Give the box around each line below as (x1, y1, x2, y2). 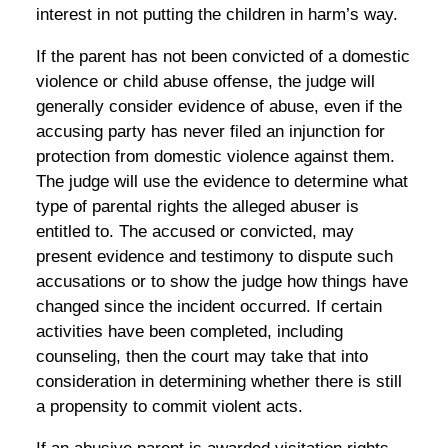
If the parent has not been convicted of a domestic (35, 46, 410, 66)
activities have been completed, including (35, 321, 343, 341)
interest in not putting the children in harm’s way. (35, 4, 398, 24)
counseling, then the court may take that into (35, 346, 368, 366)
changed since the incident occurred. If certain (35, 296, 382, 316)
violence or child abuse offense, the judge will (35, 71, 375, 91)
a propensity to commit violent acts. (35, 396, 303, 416)
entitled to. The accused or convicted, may (35, 221, 354, 241)
